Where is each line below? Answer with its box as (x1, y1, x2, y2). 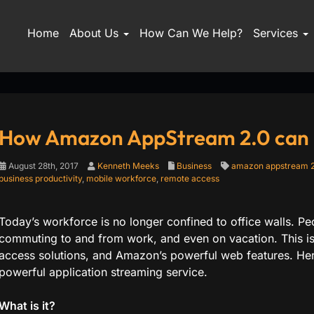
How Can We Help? (139, 26, 243, 40)
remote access (160, 173, 219, 184)
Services (252, 26, 301, 40)
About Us (69, 26, 122, 40)
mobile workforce (86, 173, 156, 184)
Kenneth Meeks (97, 161, 159, 171)
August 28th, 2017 (6, 161, 78, 171)
